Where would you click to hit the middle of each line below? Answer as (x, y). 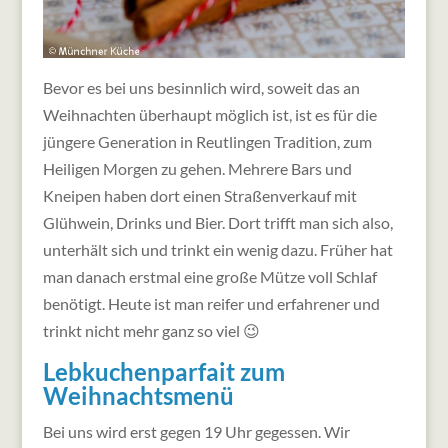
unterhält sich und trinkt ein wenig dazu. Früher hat (217, 249)
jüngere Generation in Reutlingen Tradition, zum (207, 141)
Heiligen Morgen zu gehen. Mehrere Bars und (197, 168)
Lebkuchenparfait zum (163, 371)
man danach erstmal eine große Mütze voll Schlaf (209, 276)
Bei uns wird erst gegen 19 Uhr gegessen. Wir (196, 431)
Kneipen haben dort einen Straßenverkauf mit (199, 195)
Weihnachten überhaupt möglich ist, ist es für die (209, 114)
